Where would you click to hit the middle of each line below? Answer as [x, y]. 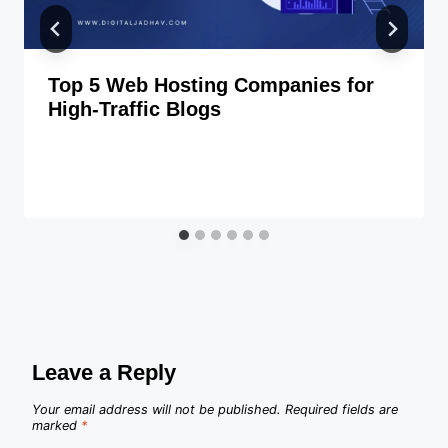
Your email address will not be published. [156, 409]
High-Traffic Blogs [134, 109]
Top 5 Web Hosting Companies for [211, 85]
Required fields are [341, 409]
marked [56, 425]
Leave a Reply [104, 372]
